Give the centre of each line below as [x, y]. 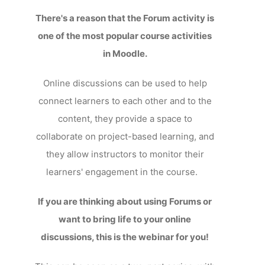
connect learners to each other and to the [125, 101]
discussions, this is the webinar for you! [125, 237]
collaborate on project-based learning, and [125, 136]
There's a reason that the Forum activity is [125, 18]
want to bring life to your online [125, 219]
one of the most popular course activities [125, 36]
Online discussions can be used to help [125, 83]
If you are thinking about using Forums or [125, 201]
